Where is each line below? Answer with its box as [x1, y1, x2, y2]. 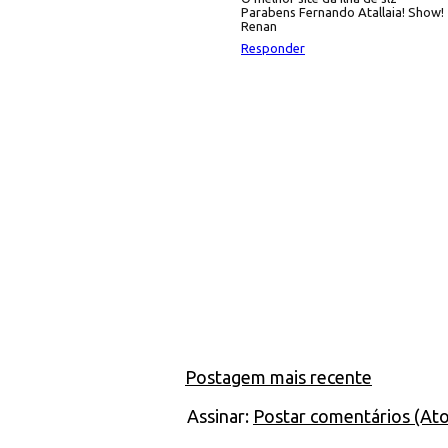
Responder [241, 41, 305, 55]
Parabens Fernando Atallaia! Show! [241, 5, 444, 19]
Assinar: [187, 406, 253, 426]
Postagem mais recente [185, 367, 372, 387]
